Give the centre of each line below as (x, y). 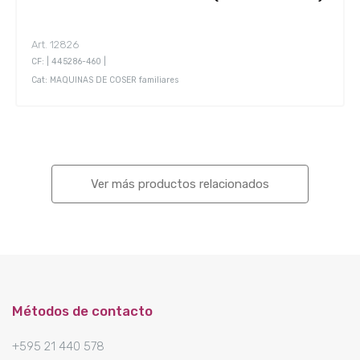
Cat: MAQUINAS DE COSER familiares (105, 80)
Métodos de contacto (82, 311)
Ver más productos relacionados (180, 184)
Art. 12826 (55, 45)
